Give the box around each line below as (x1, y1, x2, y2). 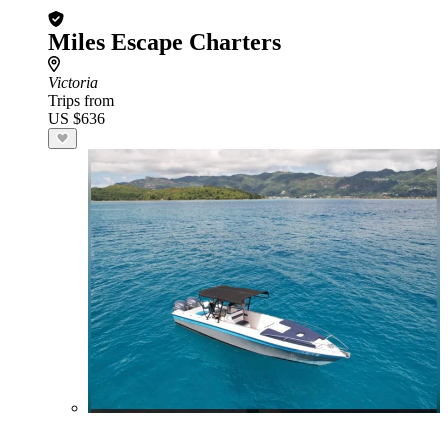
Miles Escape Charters (48, 29, 281, 55)
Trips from (48, 92, 114, 109)
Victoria (48, 74, 98, 91)
